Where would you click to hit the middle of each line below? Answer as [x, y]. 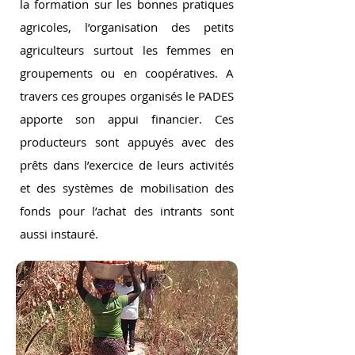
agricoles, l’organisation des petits [127, 27]
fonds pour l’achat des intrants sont [127, 211]
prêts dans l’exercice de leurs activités [127, 165]
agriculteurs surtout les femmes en [127, 50]
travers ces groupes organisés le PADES [127, 96]
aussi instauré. [59, 234]
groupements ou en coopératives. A [127, 73]
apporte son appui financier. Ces [127, 119]
